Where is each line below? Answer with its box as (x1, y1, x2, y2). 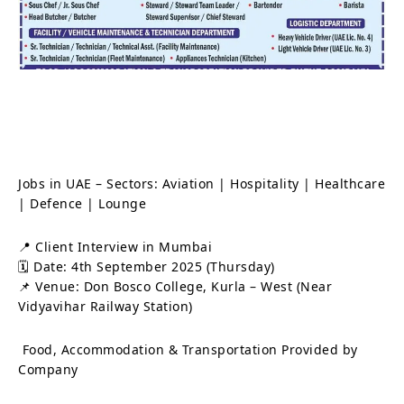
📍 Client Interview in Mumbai (18, 237, 212, 255)
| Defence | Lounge (18, 194, 146, 212)
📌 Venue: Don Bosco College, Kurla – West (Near (18, 277, 332, 295)
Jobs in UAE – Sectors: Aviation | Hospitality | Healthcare (18, 174, 385, 192)
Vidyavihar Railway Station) (18, 297, 193, 315)
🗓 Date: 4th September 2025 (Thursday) (18, 257, 275, 275)
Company (18, 360, 78, 378)
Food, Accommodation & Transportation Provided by (18, 340, 358, 358)
